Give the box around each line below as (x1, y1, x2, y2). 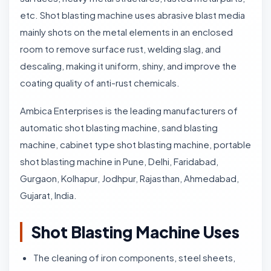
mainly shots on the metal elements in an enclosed (20, 26, 233, 38)
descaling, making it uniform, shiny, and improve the (20, 60, 237, 71)
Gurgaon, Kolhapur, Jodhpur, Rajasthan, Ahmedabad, (20, 172, 239, 184)
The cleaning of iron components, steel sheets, (33, 252, 235, 263)
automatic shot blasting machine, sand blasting (20, 122, 218, 133)
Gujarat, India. (20, 189, 77, 201)
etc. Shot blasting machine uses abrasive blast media (20, 9, 245, 21)
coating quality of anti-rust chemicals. (20, 77, 180, 88)
